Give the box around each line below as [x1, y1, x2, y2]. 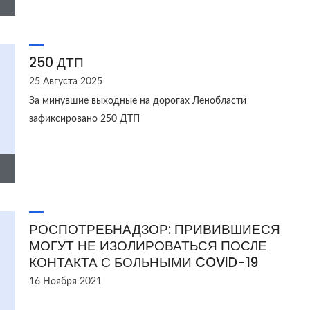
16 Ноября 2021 [28, 277, 102, 286]
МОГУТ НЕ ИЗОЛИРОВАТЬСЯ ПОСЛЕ [28, 237, 267, 255]
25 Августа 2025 [28, 77, 102, 86]
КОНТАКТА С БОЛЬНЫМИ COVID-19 [28, 253, 258, 272]
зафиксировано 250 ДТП [28, 114, 140, 124]
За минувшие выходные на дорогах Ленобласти [28, 96, 246, 106]
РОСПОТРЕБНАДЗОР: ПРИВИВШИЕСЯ [28, 220, 280, 239]
